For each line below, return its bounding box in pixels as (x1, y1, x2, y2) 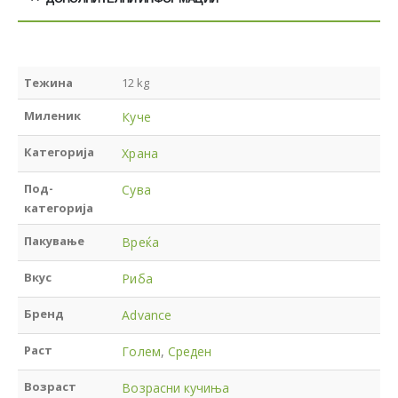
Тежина (24, 74, 74, 91)
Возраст (24, 378, 77, 394)
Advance (122, 306, 171, 323)
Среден (167, 342, 212, 360)
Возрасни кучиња (122, 378, 230, 396)
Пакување (24, 232, 85, 249)
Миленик (24, 107, 82, 123)
